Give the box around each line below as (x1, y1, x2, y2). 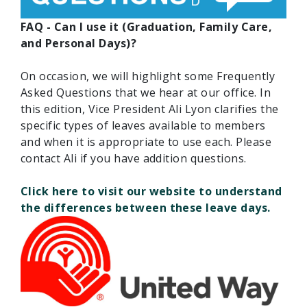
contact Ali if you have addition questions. (21, 150, 247, 166)
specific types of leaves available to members (21, 117, 266, 133)
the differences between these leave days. (21, 199, 271, 215)
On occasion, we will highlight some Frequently (21, 68, 275, 84)
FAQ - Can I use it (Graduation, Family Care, (21, 19, 273, 34)
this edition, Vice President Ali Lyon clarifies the (21, 101, 279, 116)
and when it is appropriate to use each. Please (21, 134, 272, 149)
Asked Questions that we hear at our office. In (21, 84, 271, 100)
